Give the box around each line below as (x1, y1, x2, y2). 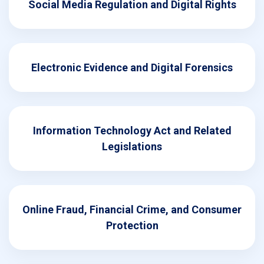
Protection (105, 219, 159, 232)
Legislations (102, 140, 162, 153)
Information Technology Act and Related (32, 124, 232, 137)
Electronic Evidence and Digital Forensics (31, 61, 233, 74)
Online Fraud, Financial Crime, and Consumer (22, 203, 242, 216)
